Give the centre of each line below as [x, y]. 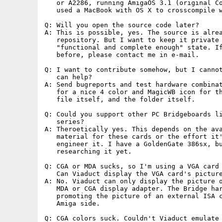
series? [64, 122]
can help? [68, 77]
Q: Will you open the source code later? [122, 25]
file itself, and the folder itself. [120, 99]
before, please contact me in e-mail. [122, 55]
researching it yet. [88, 151]
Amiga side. [72, 203]
